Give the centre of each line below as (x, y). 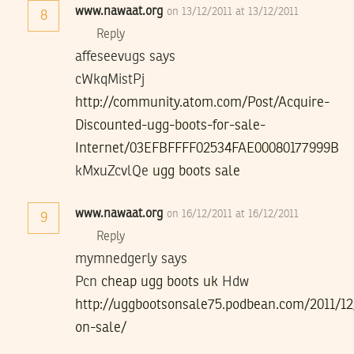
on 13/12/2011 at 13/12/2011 (233, 11)
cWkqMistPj (110, 79)
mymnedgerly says (131, 259)
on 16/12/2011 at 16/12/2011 (233, 214)
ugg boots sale (196, 171)
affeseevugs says (125, 56)
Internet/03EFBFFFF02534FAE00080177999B (207, 148)
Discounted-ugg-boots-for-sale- (170, 125)
